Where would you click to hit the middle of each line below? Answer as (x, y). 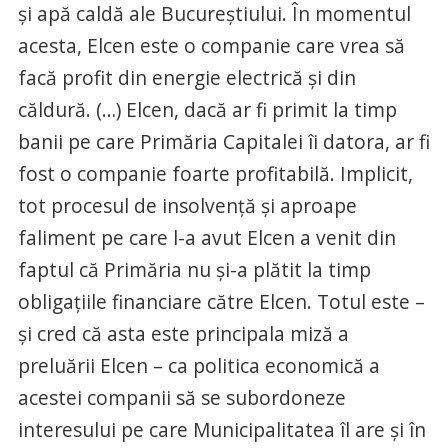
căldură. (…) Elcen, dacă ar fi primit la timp (207, 110)
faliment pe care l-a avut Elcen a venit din (206, 238)
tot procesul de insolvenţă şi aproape (187, 206)
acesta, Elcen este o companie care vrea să (211, 46)
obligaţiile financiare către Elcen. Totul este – (221, 302)
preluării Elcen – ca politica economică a (198, 366)
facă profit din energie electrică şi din (186, 78)
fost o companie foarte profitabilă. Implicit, (215, 174)
